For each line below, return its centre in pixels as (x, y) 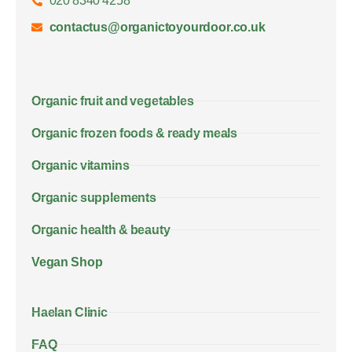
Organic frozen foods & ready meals (135, 133)
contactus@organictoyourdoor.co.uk (157, 27)
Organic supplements (94, 197)
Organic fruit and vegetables (113, 101)
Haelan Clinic (70, 312)
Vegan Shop (67, 262)
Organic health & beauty (101, 229)
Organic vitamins (81, 165)
